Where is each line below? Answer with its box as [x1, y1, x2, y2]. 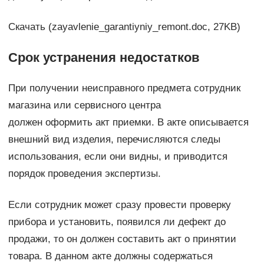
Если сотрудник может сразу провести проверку [8, 199, 231, 211]
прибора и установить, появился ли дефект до [8, 216, 226, 228]
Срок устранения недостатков [8, 50, 200, 65]
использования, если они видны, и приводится [8, 151, 227, 163]
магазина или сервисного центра [8, 100, 161, 111]
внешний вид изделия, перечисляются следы [8, 134, 220, 146]
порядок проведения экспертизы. [8, 168, 161, 180]
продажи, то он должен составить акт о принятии [8, 233, 236, 245]
